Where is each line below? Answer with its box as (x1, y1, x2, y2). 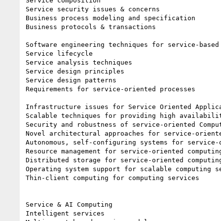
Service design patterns (26, 76, 116, 84)
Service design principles (26, 67, 124, 75)
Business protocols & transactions (26, 23, 156, 31)
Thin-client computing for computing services (26, 174, 199, 182)
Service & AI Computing (26, 200, 112, 208)
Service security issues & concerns (26, 5, 160, 13)
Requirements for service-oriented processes (26, 85, 195, 93)
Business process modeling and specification (26, 14, 195, 22)
